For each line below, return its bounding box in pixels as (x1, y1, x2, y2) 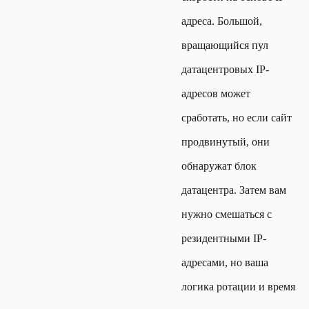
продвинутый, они (181, 136, 270, 148)
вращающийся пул (181, 39, 268, 51)
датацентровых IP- (181, 63, 269, 75)
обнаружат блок (181, 160, 257, 172)
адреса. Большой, (181, 15, 262, 27)
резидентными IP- (181, 232, 266, 244)
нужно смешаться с (181, 208, 272, 220)
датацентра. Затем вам (181, 184, 286, 196)
